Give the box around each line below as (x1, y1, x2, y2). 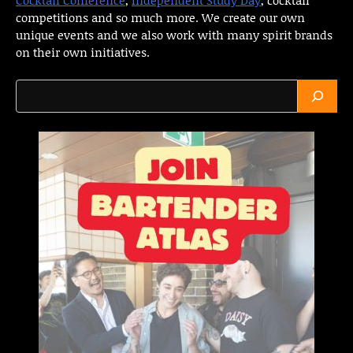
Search (15, 78, 56, 97)
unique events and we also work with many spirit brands (16, 25, 333, 43)
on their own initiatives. (16, 43, 150, 61)
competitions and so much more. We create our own (16, 8, 305, 26)
